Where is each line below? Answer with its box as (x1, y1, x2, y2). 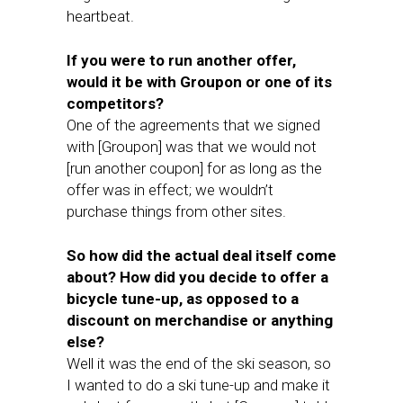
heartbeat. (67, 7, 134, 25)
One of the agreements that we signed (67, 116, 320, 134)
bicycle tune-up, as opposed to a (67, 290, 299, 308)
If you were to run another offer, (67, 51, 296, 69)
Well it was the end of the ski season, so (67, 354, 331, 372)
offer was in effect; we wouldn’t (67, 181, 273, 199)
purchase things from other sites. (67, 202, 286, 220)
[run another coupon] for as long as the (67, 159, 322, 177)
